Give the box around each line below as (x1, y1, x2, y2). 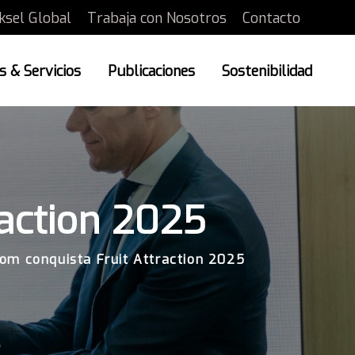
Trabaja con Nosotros (87, 9, 227, 28)
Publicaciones (108, 62, 195, 81)
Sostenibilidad (222, 62, 312, 81)
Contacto (242, 9, 300, 28)
